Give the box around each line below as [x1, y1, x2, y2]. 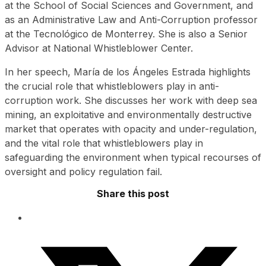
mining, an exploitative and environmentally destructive [5, 109, 252, 121]
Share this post [97, 188, 169, 200]
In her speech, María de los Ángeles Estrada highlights [5, 66, 251, 78]
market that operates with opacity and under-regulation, [5, 123, 257, 135]
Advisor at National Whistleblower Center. [5, 42, 193, 55]
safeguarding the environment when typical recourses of [5, 151, 261, 164]
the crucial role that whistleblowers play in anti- [5, 80, 219, 93]
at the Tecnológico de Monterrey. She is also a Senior [5, 28, 248, 40]
